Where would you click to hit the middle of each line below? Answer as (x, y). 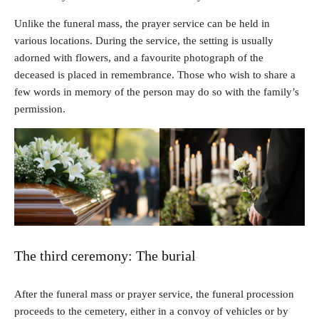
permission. (40, 109)
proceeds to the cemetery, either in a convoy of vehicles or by (151, 311)
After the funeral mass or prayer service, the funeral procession (154, 294)
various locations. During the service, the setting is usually (144, 41)
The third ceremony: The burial (105, 255)
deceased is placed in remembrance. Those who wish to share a (155, 75)
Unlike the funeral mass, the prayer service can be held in (142, 24)
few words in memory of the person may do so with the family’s (157, 92)
